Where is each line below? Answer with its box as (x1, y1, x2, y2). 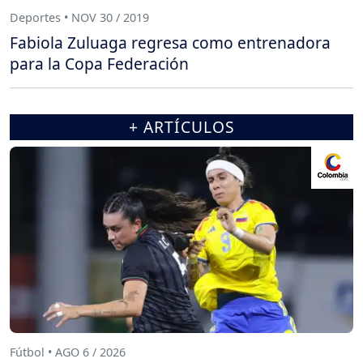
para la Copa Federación (10, 53, 189, 75)
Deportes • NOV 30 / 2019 (10, 10, 149, 25)
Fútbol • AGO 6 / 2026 (10, 344, 126, 360)
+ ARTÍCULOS (128, 116, 235, 139)
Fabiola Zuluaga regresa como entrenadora (10, 32, 331, 54)
